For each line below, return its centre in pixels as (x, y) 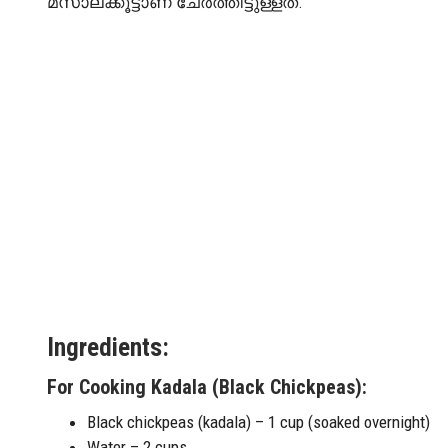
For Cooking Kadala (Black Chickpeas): (207, 386)
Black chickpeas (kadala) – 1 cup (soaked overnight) (258, 421)
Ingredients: (108, 347)
